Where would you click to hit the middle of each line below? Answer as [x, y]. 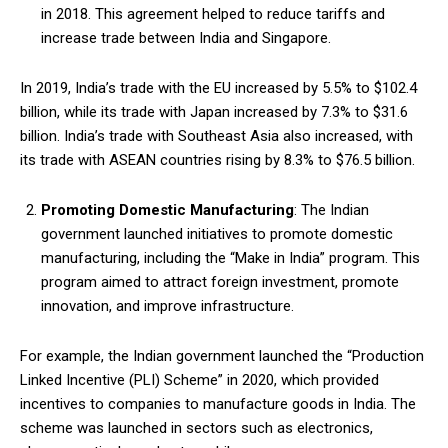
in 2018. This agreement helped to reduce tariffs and [213, 13]
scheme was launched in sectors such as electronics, [196, 427]
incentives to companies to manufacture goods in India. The [218, 403]
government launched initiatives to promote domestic [217, 233]
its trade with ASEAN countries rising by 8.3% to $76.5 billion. [217, 159]
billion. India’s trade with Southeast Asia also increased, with [216, 135]
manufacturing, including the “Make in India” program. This [230, 257]
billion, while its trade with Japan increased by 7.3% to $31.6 [214, 111]
